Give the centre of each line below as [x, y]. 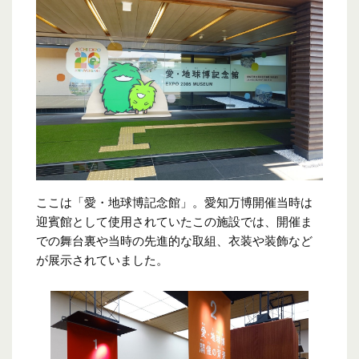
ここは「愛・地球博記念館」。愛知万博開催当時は [174, 203]
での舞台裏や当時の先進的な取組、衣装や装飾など [174, 241]
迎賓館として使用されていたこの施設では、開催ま [174, 222]
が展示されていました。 [102, 260]
